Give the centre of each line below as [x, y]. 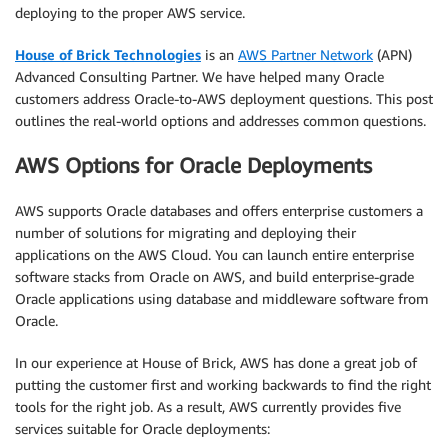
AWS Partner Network [305, 54]
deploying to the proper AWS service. [130, 12]
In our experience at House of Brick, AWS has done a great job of [216, 362]
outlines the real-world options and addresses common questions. [220, 120]
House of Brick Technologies [108, 54]
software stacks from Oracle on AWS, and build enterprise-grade [214, 276]
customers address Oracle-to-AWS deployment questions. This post [224, 98]
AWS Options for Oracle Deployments [193, 166]
